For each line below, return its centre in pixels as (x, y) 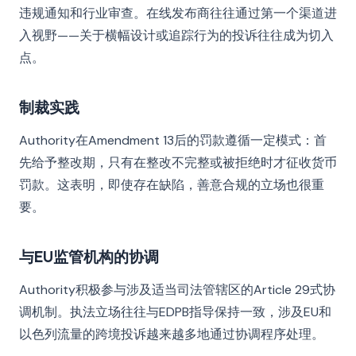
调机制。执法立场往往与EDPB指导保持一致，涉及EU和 (175, 312)
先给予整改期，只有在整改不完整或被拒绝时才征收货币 (178, 163)
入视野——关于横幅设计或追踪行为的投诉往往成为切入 (176, 35)
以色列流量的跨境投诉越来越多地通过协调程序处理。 (172, 334)
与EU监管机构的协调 (89, 257)
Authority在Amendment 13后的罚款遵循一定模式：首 (173, 140)
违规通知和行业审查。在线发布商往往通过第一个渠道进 (178, 13)
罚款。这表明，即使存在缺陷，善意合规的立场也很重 (172, 185)
